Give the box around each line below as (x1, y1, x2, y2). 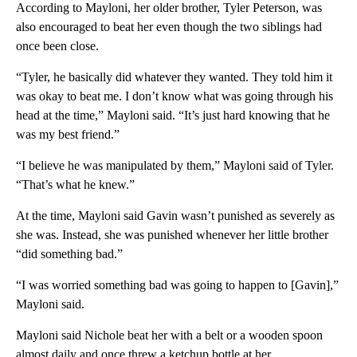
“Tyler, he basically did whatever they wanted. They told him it (16, 70, 332, 84)
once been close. (16, 39, 99, 53)
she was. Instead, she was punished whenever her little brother (16, 228, 328, 242)
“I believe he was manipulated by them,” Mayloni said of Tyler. (16, 159, 334, 173)
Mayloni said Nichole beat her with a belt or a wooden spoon (16, 328, 323, 343)
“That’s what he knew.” (16, 178, 135, 192)
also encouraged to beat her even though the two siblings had (16, 20, 322, 34)
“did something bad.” (16, 247, 123, 261)
